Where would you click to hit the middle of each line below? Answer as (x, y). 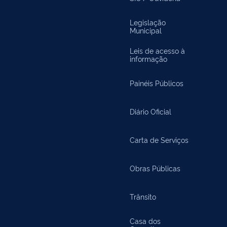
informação (148, 59)
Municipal (145, 30)
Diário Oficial (150, 111)
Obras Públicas (155, 168)
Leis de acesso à (157, 50)
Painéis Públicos (156, 83)
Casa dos (145, 221)
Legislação (147, 22)
